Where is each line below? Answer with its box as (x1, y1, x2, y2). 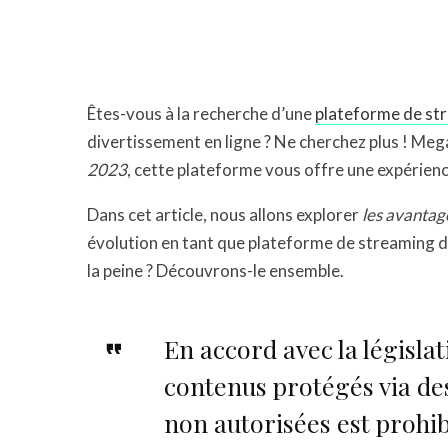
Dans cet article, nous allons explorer (87, 204, 362, 225)
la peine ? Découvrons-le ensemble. (87, 260, 344, 281)
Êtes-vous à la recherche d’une (87, 103, 315, 124)
